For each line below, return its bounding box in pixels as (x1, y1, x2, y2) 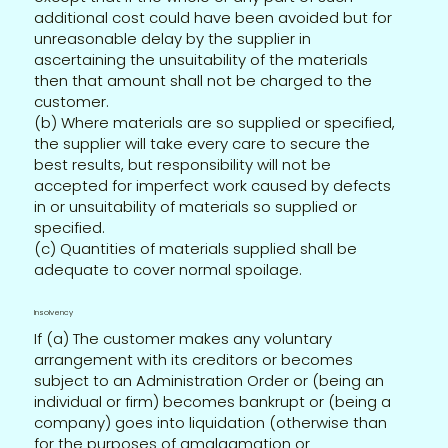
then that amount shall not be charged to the (34, 69, 373, 91)
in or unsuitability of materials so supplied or (34, 195, 358, 217)
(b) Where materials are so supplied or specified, (34, 111, 396, 133)
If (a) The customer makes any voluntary (34, 327, 333, 349)
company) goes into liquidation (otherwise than (34, 411, 388, 433)
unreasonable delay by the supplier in (34, 27, 312, 49)
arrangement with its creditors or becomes (34, 348, 354, 370)
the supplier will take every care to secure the (34, 132, 371, 154)
